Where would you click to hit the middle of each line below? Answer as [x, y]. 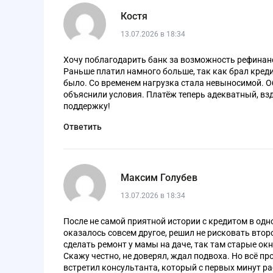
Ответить [83, 126]
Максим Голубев [159, 178]
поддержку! [87, 106]
